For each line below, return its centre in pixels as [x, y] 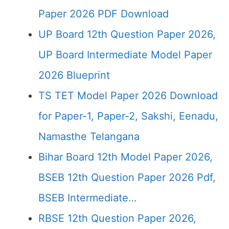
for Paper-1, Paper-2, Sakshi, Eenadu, [128, 116]
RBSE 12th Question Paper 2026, [117, 218]
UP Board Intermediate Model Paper [125, 55]
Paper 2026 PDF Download [104, 14]
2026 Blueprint [74, 75]
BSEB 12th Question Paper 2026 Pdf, [127, 177]
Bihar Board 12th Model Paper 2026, [125, 157]
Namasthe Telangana [89, 136]
